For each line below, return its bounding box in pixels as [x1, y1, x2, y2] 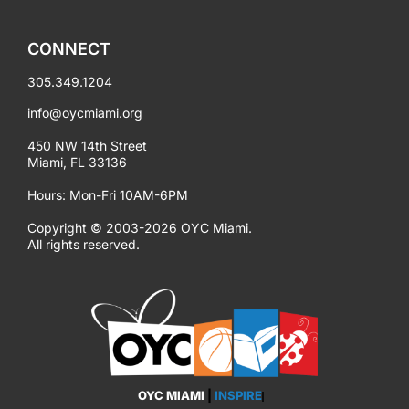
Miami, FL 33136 [27, 154, 127, 171]
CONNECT [27, 39, 110, 59]
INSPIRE [215, 387, 262, 403]
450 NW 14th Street [27, 138, 147, 154]
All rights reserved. [27, 236, 140, 253]
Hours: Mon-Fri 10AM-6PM [27, 187, 188, 204]
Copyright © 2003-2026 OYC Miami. [27, 220, 252, 236]
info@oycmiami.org [27, 105, 142, 121]
